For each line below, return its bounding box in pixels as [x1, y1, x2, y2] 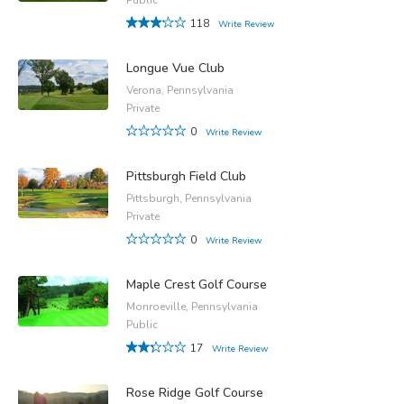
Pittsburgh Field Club [126, 167, 246, 185]
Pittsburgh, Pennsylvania [126, 190, 252, 206]
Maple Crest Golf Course [126, 275, 267, 293]
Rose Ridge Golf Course [126, 383, 263, 401]
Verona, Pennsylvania [126, 82, 234, 97]
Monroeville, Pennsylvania [126, 298, 258, 314]
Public [126, 317, 158, 332]
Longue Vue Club [126, 59, 225, 77]
